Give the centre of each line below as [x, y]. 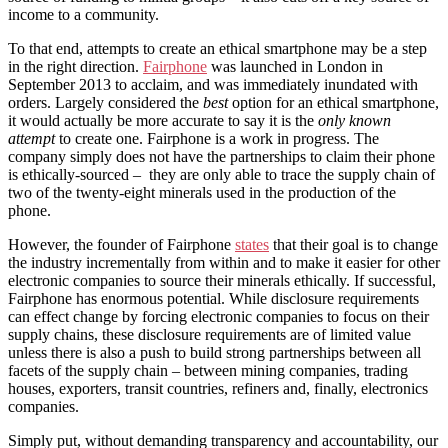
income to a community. [83, 15]
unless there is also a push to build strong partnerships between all [214, 353]
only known [354, 121]
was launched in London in [295, 67]
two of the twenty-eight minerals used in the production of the [202, 193]
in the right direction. [75, 67]
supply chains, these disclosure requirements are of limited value [209, 335]
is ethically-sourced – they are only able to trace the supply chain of [221, 175]
